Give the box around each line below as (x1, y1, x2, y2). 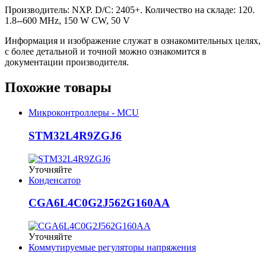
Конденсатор (28, 175, 81, 185)
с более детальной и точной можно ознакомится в (5, 46, 207, 57)
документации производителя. (5, 57, 129, 68)
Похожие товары (5, 80, 112, 96)
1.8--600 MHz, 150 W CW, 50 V (5, 15, 130, 26)
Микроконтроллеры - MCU (28, 107, 139, 118)
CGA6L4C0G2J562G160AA (28, 197, 170, 210)
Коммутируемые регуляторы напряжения (28, 242, 196, 252)
